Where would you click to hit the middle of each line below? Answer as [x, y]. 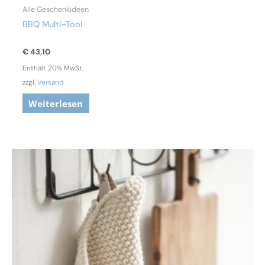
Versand [50, 82]
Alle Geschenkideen [55, 9]
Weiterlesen [56, 103]
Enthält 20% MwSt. [53, 68]
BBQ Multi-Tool [52, 25]
